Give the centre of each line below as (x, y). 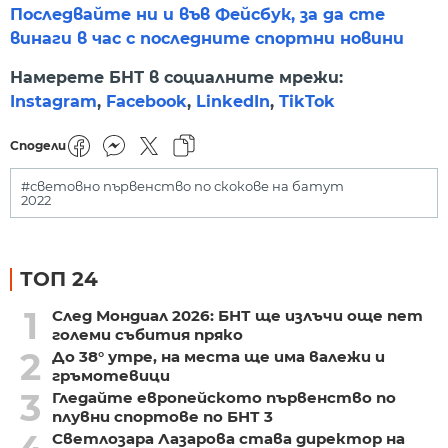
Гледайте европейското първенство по (223, 398)
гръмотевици (110, 376)
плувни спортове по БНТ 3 (162, 417)
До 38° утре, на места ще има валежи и (218, 357)
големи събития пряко (147, 335)
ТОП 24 (59, 279)
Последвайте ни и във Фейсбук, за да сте (197, 15)
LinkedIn (233, 101)
